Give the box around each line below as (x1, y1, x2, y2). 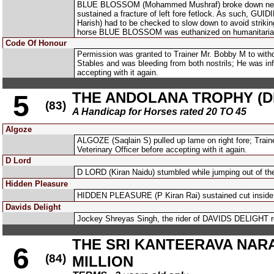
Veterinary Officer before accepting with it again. (77, 145, 247, 154)
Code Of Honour (6, 39, 67, 48)
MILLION (72, 253, 133, 270)
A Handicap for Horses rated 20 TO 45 (72, 106, 246, 117)
